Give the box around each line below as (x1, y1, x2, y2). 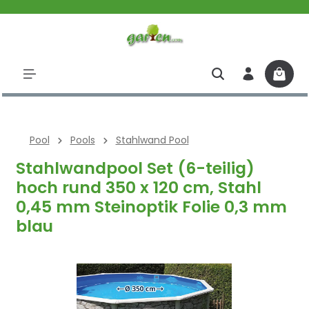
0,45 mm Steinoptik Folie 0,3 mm (15, 195, 287, 218)
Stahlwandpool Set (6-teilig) (15, 156, 255, 179)
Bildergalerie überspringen (14, 262, 139, 277)
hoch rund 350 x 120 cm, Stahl (15, 175, 261, 199)
